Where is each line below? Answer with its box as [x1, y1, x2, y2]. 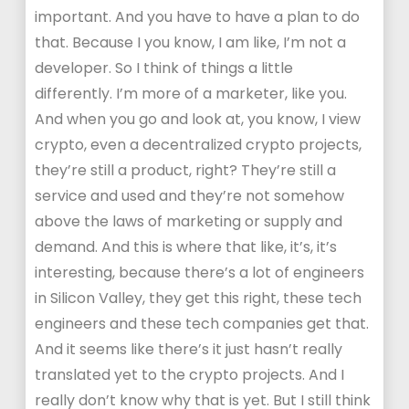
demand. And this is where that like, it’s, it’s [35, 236, 338, 257]
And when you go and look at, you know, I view [35, 109, 362, 130]
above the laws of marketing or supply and [35, 211, 343, 232]
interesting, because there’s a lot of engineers [35, 262, 365, 283]
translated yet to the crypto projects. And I [35, 364, 345, 385]
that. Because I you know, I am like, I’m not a [35, 32, 347, 53]
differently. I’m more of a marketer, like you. [35, 83, 348, 104]
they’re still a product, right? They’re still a [35, 160, 337, 181]
